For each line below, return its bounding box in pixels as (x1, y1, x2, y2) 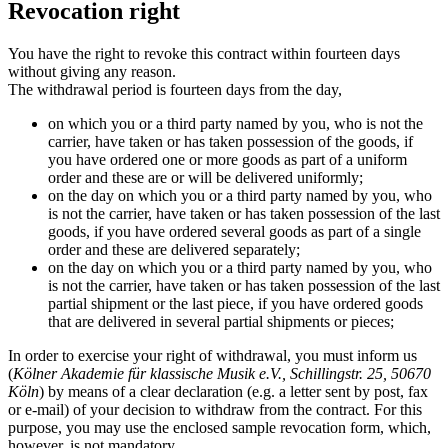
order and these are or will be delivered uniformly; (48, 169, 363, 187)
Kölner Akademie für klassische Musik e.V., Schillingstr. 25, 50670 (13, 365, 431, 383)
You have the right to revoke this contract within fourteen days (8, 45, 400, 63)
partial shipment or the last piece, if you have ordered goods (48, 295, 423, 313)
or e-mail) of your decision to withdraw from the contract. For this (8, 401, 422, 419)
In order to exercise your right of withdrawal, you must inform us (8, 347, 417, 365)
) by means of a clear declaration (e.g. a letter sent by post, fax (39, 383, 428, 401)
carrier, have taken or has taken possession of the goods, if (48, 133, 413, 151)
